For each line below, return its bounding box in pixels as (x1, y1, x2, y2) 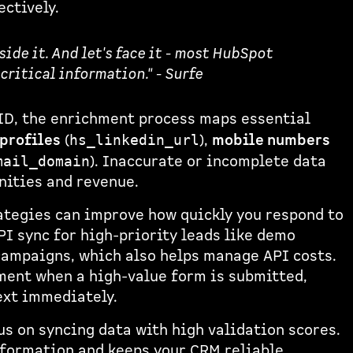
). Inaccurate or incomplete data (89, 152, 326, 173)
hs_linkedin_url (69, 132, 199, 149)
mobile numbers (211, 131, 330, 151)
